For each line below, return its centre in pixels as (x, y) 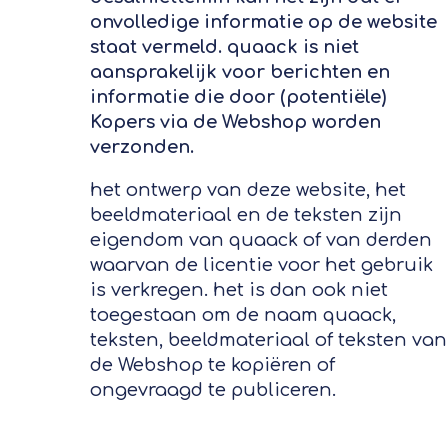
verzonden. (141, 147)
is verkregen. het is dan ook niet (238, 290)
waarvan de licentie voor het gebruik (261, 265)
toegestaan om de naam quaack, (242, 315)
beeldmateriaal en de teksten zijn (245, 215)
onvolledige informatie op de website (263, 22)
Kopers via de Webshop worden (235, 122)
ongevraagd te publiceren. (212, 390)
